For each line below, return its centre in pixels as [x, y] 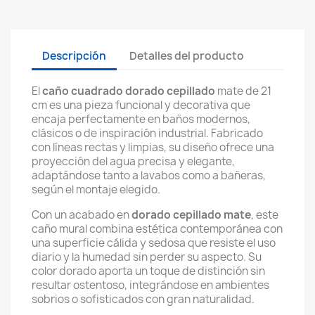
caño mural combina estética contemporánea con [157, 229]
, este [265, 215]
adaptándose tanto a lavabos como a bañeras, [149, 175]
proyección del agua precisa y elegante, [133, 161]
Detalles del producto [187, 56]
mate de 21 [243, 91]
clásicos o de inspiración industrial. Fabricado [147, 133]
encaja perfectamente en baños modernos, [141, 119]
